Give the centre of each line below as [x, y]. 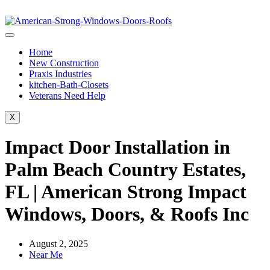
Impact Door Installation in [118, 147]
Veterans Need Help [67, 96]
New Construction [64, 63]
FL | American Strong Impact [126, 192]
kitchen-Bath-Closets [69, 85]
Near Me [46, 254]
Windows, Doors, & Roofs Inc [127, 214]
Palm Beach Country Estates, [125, 170]
